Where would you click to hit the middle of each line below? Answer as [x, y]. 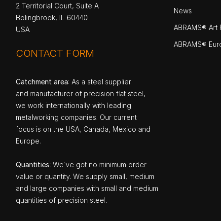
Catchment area [42, 82]
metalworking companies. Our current [76, 117]
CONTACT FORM [55, 54]
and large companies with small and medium [87, 188]
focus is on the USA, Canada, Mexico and [83, 129]
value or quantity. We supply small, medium [85, 177]
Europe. [28, 141]
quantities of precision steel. [61, 200]
